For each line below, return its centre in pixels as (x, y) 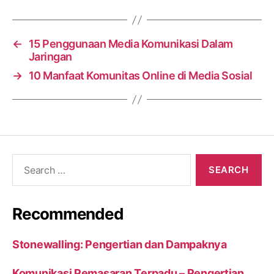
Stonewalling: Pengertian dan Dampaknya (120, 245)
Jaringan (50, 57)
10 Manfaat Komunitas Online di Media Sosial (140, 76)
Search (24, 160)
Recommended (68, 214)
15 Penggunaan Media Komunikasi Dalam (131, 44)
